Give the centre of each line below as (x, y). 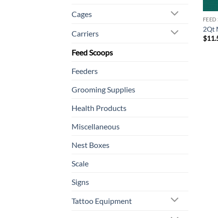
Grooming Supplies (103, 89)
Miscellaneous (96, 126)
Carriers (85, 33)
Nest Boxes (91, 145)
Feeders (85, 71)
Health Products (99, 108)
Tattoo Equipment (102, 200)
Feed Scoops (92, 52)
